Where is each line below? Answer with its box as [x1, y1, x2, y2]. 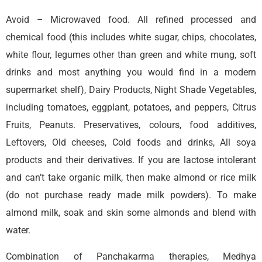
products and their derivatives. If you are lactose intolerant [6, 154, 256, 166]
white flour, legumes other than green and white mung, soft [6, 49, 256, 60]
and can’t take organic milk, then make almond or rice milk [6, 171, 256, 183]
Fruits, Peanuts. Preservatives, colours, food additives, [6, 119, 256, 130]
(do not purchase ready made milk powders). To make [6, 189, 256, 201]
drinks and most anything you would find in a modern [6, 66, 256, 78]
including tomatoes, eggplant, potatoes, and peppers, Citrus [6, 101, 256, 113]
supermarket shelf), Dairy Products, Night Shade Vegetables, [6, 84, 256, 95]
